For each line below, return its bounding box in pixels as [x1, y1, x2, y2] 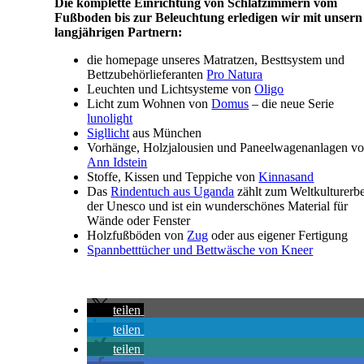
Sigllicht [87, 125, 130, 140]
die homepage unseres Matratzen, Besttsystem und [87, 52, 345, 67]
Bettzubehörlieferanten [87, 67, 207, 81]
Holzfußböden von [87, 227, 188, 242]
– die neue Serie [249, 96, 335, 110]
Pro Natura [206, 67, 263, 81]
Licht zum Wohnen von [87, 96, 212, 110]
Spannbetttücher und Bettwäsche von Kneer [87, 242, 314, 257]
